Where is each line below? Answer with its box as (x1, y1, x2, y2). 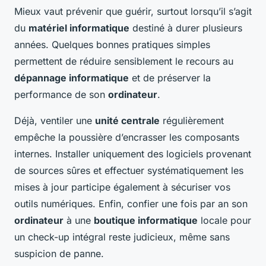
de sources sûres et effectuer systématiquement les (14, 164, 243, 176)
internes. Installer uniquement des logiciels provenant (14, 147, 251, 160)
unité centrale (95, 114, 160, 126)
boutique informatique (94, 214, 198, 226)
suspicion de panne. (14, 247, 104, 259)
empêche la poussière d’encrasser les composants (14, 131, 239, 143)
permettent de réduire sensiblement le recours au (14, 55, 233, 67)
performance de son (14, 88, 108, 100)
